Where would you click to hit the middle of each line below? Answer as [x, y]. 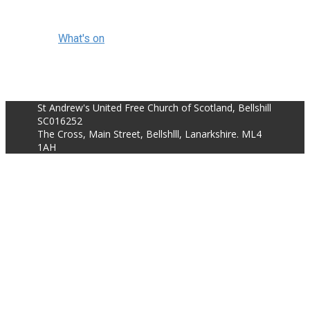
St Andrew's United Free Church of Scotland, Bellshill [154, 108]
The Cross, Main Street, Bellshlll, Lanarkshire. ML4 [149, 134]
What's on [81, 38]
